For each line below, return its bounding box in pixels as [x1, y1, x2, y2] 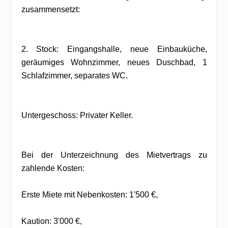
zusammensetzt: [21, 5, 80, 14]
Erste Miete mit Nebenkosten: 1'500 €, [21, 190, 158, 199]
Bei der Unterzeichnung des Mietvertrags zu [21, 150, 207, 159]
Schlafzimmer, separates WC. [21, 71, 128, 80]
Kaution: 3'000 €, [21, 216, 82, 225]
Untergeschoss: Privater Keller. [21, 110, 133, 120]
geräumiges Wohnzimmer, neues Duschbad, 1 [21, 58, 207, 67]
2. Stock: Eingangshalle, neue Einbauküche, [21, 44, 207, 53]
